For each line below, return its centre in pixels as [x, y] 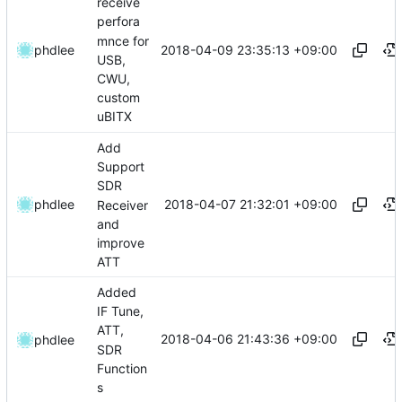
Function [122, 368]
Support [121, 167]
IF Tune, [120, 311]
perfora [118, 22]
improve [121, 243]
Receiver [122, 205]
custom [118, 98]
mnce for [123, 40]
